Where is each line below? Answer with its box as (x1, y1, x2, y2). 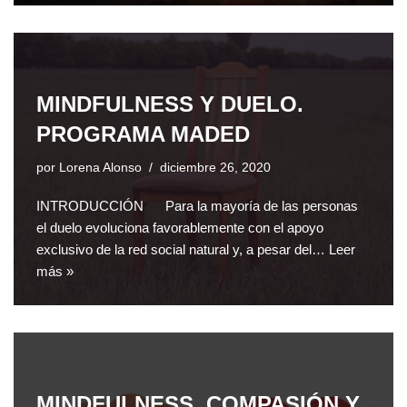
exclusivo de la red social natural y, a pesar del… (36, 242, 329, 258)
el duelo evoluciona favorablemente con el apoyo (36, 220, 323, 236)
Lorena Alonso (59, 161, 142, 175)
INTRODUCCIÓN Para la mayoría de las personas (36, 198, 358, 214)
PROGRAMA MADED (36, 122, 250, 147)
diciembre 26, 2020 (160, 161, 271, 175)
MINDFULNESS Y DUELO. (36, 92, 303, 117)
